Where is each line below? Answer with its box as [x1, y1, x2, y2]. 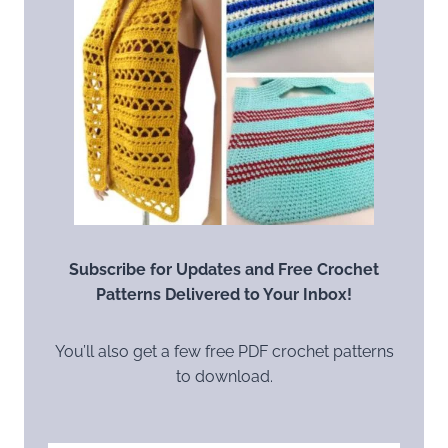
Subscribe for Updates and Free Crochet [69, 259, 379, 279]
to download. [175, 366, 273, 386]
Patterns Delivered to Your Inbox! [96, 284, 352, 304]
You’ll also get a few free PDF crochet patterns [54, 341, 394, 361]
